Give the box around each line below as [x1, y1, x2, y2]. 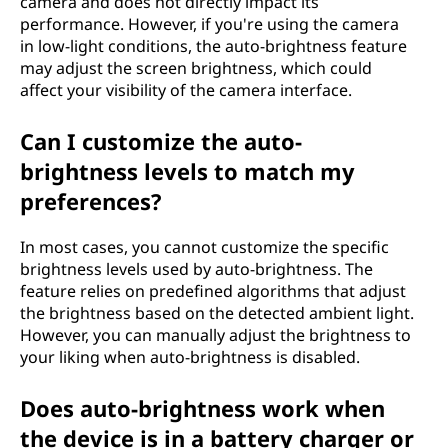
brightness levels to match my [20, 155, 355, 186]
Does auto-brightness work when [20, 392, 385, 423]
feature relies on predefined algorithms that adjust [20, 279, 406, 302]
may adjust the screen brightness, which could [20, 56, 372, 79]
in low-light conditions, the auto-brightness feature [20, 34, 407, 57]
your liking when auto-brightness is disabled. [20, 345, 360, 368]
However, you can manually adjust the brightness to [20, 323, 411, 346]
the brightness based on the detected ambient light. [20, 301, 414, 324]
